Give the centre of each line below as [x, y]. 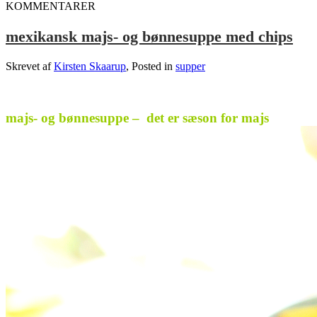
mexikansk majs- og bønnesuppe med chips [149, 36]
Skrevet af [30, 66]
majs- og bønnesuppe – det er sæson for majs [137, 117]
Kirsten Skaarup [90, 66]
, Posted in [151, 66]
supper [190, 66]
